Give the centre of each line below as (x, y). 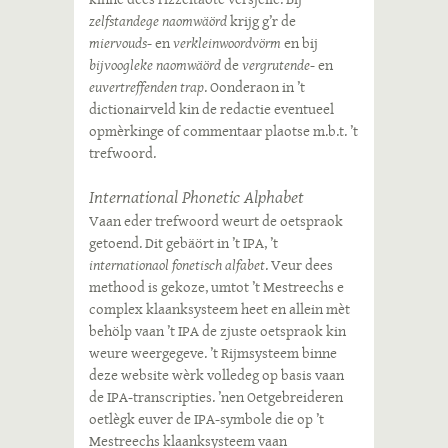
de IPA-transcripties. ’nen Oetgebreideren (216, 397)
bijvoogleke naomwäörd (155, 65)
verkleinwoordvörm (227, 43)
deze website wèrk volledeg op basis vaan (216, 375)
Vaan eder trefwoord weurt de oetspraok (216, 221)
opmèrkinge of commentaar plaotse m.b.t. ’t (223, 131)
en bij (299, 43)
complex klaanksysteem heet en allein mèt (219, 309)
